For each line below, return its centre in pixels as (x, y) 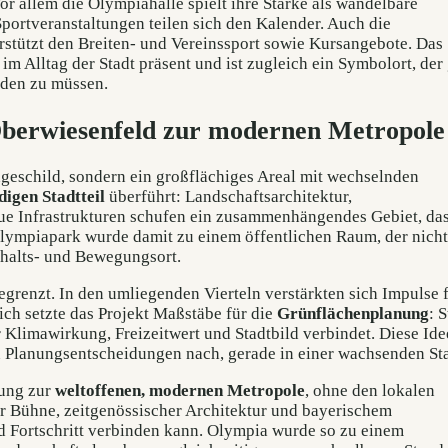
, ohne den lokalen (370, 391)
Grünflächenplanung (353, 314)
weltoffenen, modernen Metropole (180, 391)
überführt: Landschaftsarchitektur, (228, 197)
